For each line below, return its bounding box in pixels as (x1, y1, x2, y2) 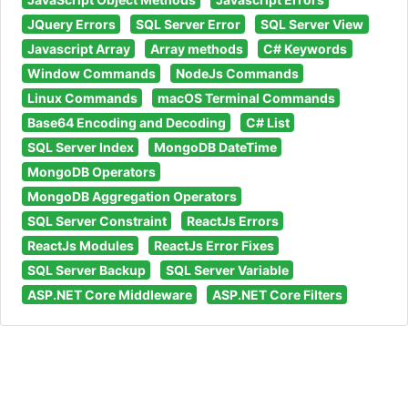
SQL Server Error (135, 15, 240, 32)
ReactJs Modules (26, 237, 134, 253)
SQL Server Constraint (26, 212, 167, 229)
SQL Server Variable (165, 261, 289, 278)
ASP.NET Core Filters (211, 286, 342, 302)
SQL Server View (260, 15, 363, 32)
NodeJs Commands (175, 65, 299, 81)
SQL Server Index (26, 138, 134, 155)
